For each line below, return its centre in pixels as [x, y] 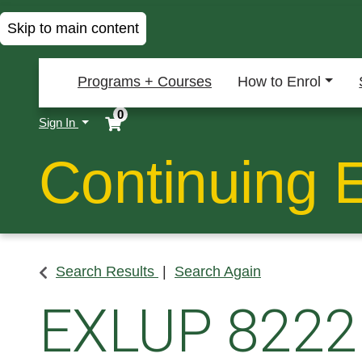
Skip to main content [73, 28]
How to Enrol [279, 82]
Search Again [218, 271]
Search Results [105, 271]
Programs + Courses [145, 82]
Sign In [59, 123]
